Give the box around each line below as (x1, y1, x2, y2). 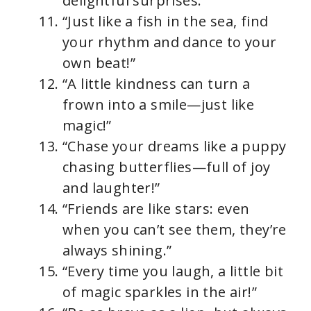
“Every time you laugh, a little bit (62, 261, 283, 280)
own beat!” (62, 53, 136, 72)
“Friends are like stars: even (62, 199, 250, 218)
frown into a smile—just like (62, 94, 255, 114)
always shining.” (62, 240, 172, 260)
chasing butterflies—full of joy (62, 157, 271, 176)
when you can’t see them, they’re (62, 219, 287, 239)
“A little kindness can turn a (62, 74, 251, 93)
